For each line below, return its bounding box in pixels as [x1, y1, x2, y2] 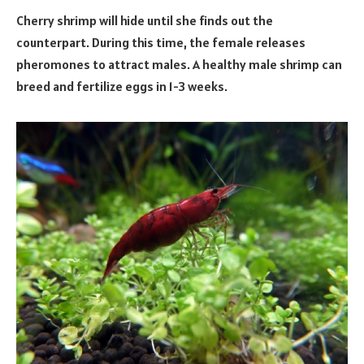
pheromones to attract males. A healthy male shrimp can [16, 55, 342, 72]
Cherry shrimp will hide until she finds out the [16, 11, 273, 28]
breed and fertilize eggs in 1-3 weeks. [16, 77, 227, 94]
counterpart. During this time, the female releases [16, 33, 305, 50]
